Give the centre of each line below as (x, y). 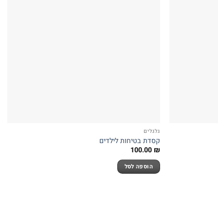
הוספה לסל (138, 166)
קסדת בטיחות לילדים (129, 141)
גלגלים (152, 132)
